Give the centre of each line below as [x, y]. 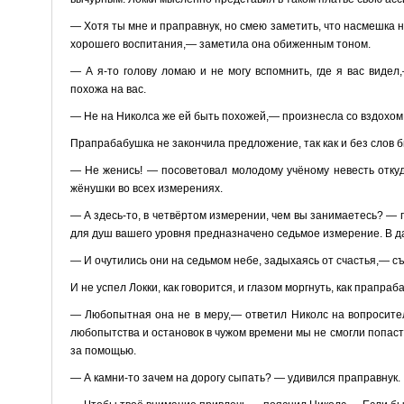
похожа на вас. [108, 89]
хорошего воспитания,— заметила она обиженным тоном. [220, 44]
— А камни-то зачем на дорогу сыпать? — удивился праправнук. [235, 377]
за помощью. [103, 350]
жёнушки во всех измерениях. [146, 188]
